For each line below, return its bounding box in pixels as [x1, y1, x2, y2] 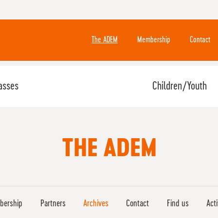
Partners [40, 200, 66, 208]
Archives [83, 200, 109, 208]
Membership [137, 36, 170, 44]
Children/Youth [152, 81, 207, 92]
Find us [166, 200, 189, 208]
